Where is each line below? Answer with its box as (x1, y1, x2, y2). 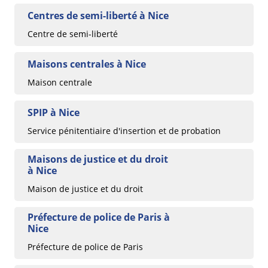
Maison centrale (28, 76, 92, 88)
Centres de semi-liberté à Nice (28, 8, 169, 22)
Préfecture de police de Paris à (28, 210, 170, 224)
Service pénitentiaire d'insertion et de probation (28, 124, 221, 136)
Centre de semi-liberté (28, 28, 118, 39)
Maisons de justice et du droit (28, 152, 168, 166)
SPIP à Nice (28, 105, 80, 119)
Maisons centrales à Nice (28, 57, 146, 71)
